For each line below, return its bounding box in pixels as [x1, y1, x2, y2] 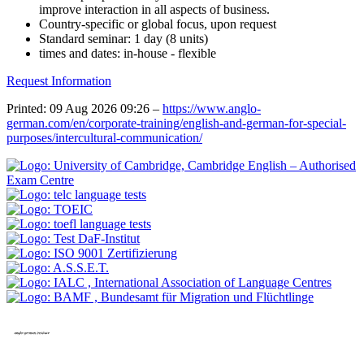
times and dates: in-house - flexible [39, 46, 216, 61]
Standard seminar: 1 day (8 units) [39, 32, 208, 46]
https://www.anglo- [162, 102, 261, 116]
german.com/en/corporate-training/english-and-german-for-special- [6, 116, 346, 131]
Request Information [6, 74, 111, 89]
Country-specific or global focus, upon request [39, 17, 276, 32]
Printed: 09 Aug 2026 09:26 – [6, 102, 162, 116]
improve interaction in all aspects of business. [39, 2, 270, 17]
